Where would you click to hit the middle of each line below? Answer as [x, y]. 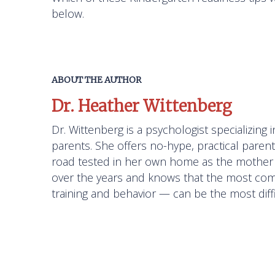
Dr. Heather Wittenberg [142, 106]
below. [68, 14]
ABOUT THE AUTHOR [96, 80]
